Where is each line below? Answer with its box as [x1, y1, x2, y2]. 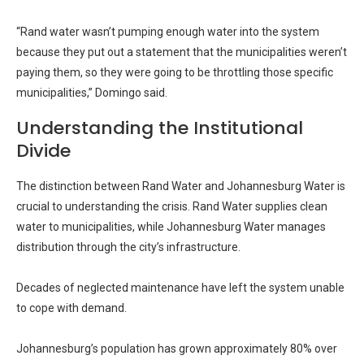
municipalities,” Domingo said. [16, 86, 167, 99]
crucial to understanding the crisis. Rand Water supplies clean [16, 200, 327, 213]
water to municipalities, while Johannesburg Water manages [16, 220, 326, 233]
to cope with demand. [16, 301, 127, 314]
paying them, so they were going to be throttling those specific [16, 66, 333, 79]
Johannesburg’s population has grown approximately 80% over [16, 342, 337, 355]
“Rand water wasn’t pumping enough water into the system [16, 25, 319, 38]
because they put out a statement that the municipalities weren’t [16, 45, 347, 58]
